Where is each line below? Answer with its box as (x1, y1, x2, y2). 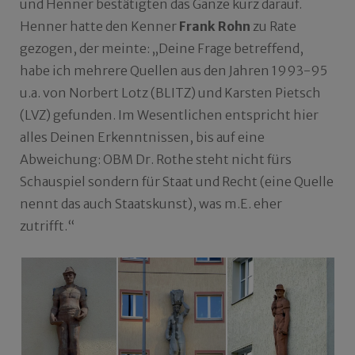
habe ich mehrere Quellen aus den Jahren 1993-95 (20, 63, 327, 79)
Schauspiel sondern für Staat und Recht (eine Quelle (20, 174, 334, 190)
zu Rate (250, 18, 296, 35)
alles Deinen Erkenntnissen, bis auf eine (20, 129, 265, 146)
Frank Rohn (179, 18, 250, 35)
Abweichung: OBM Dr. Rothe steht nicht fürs (20, 151, 292, 168)
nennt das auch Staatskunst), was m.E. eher (20, 196, 282, 212)
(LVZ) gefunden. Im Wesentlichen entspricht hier (20, 107, 319, 124)
